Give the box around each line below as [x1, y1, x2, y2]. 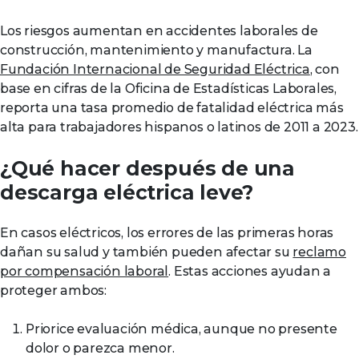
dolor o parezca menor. [26, 341, 175, 356]
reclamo [292, 244, 347, 260]
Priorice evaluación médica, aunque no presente [26, 321, 337, 337]
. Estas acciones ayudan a [168, 264, 332, 279]
